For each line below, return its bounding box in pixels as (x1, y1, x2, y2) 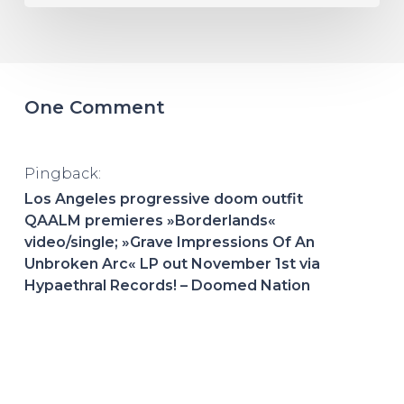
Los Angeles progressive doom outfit (23, 190, 303, 208)
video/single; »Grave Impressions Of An (23, 234, 315, 252)
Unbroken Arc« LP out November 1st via (23, 255, 320, 273)
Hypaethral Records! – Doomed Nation (23, 277, 310, 295)
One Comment (23, 96, 165, 119)
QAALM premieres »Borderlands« (23, 212, 276, 230)
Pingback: (23, 165, 101, 183)
